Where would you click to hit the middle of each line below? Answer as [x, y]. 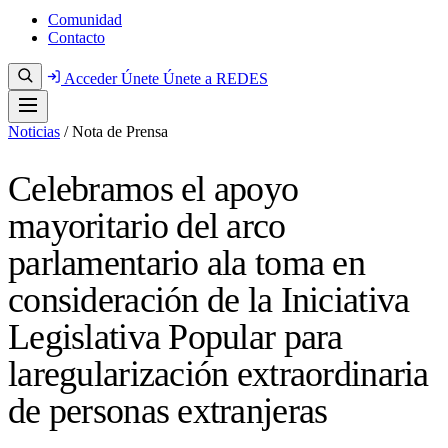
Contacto [76, 37]
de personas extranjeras [168, 410]
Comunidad [85, 19]
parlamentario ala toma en [186, 262]
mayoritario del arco [147, 225]
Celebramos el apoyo [153, 188]
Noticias [34, 131]
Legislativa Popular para [175, 336]
